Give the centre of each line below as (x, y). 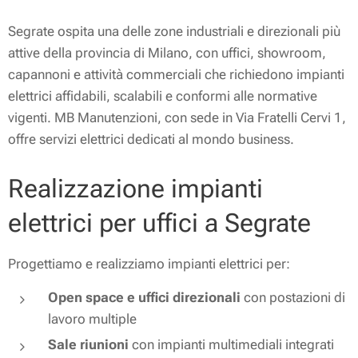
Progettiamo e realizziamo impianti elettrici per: (149, 264)
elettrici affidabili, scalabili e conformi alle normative (163, 96)
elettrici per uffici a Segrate (163, 223)
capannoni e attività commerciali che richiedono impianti (176, 74)
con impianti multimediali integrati (231, 344)
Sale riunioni (88, 344)
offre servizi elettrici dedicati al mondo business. (153, 139)
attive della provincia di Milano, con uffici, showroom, (167, 53)
